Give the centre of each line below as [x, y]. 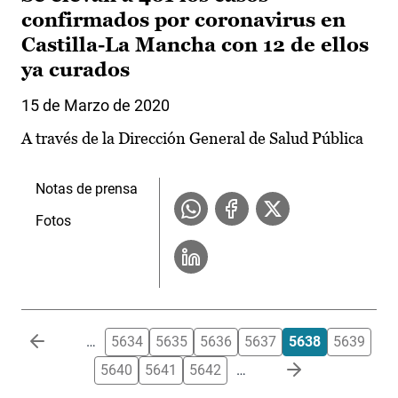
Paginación [56, 338]
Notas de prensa [87, 189]
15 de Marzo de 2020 [96, 106]
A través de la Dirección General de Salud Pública [192, 139]
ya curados [76, 70]
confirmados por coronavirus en [183, 20]
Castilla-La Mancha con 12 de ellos [195, 45]
